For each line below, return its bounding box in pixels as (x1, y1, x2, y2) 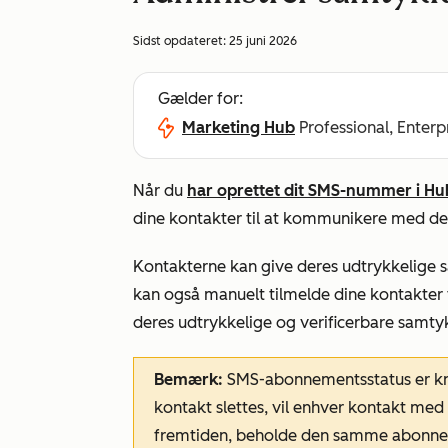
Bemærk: (154, 370, 227, 389)
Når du (133, 181, 187, 200)
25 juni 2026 (229, 34, 297, 48)
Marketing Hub (182, 118, 295, 137)
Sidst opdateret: (133, 34, 229, 48)
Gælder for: (158, 89, 243, 108)
